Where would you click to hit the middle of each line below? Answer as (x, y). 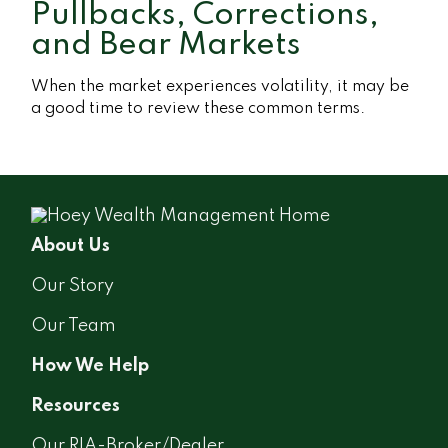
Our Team (74, 325)
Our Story (73, 285)
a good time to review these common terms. (198, 108)
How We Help (90, 365)
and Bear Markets (166, 45)
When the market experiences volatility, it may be (220, 86)
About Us (71, 245)
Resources (76, 405)
